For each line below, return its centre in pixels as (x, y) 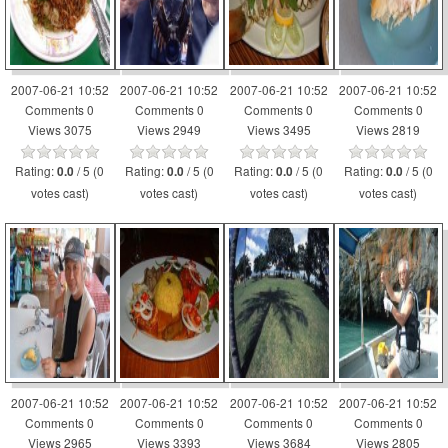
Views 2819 (388, 129)
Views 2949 (169, 129)
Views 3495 (278, 129)
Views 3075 (59, 129)
